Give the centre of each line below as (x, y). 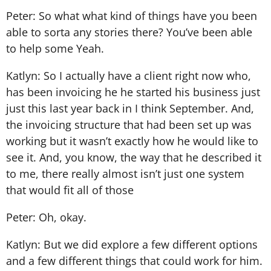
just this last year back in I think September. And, (130, 108)
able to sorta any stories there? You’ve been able (129, 32)
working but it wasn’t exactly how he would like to (132, 141)
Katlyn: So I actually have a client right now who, (129, 75)
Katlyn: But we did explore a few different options (132, 244)
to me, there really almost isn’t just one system (125, 173)
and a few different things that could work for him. (134, 260)
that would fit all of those (70, 190)
